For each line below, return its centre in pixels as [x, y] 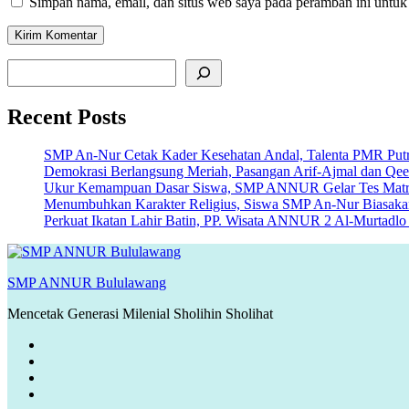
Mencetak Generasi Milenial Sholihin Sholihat [140, 314]
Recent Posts [67, 116]
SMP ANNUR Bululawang [87, 283]
